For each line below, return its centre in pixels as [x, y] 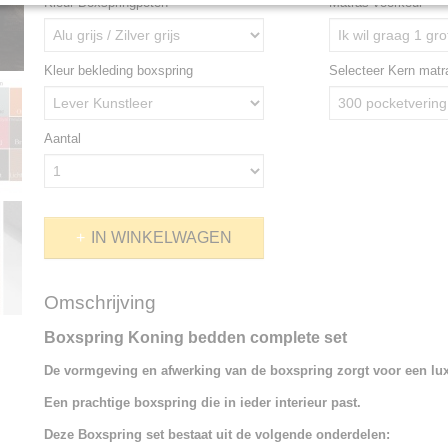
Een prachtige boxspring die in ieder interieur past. [202, 402]
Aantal [62, 138]
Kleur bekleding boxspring [118, 70]
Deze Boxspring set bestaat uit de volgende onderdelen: [217, 434]
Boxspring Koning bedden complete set [195, 337]
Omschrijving [100, 302]
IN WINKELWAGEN [161, 237]
